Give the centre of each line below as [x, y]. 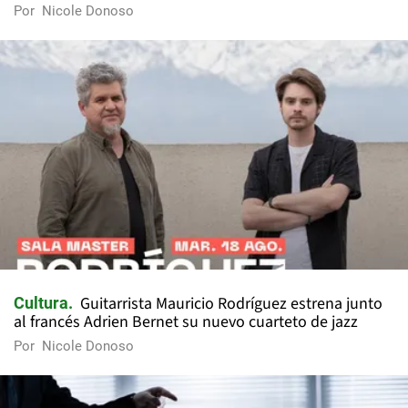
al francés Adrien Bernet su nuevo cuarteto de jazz [186, 322]
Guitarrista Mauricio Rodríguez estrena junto [231, 304]
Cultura [41, 303]
